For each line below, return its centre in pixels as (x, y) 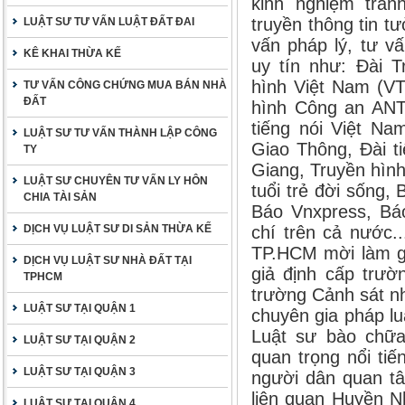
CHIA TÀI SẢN (60, 197)
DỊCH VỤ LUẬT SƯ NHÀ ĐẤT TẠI (108, 260)
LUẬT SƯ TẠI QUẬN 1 (80, 308)
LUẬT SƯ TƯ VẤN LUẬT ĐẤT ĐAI (109, 22)
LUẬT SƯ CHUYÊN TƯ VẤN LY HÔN (116, 181)
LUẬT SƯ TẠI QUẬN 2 (80, 340)
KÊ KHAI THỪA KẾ (72, 53)
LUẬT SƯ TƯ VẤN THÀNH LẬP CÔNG (120, 133)
